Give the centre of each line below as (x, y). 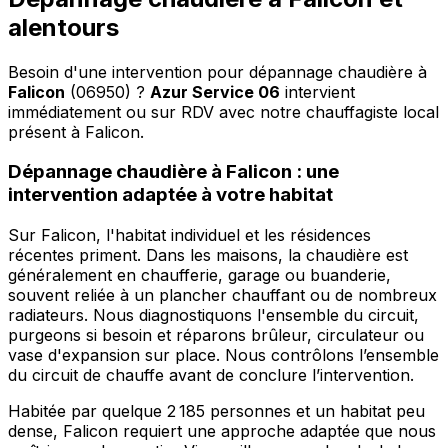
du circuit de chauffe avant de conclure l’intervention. (211, 375)
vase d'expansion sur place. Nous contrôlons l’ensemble (223, 355)
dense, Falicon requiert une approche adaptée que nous (222, 431)
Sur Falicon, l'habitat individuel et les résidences (189, 235)
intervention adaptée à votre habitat (170, 195)
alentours (63, 27)
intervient (317, 91)
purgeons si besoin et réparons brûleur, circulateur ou (216, 335)
